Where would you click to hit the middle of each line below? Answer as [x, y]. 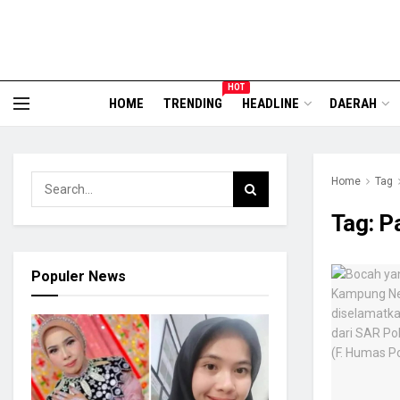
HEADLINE [270, 104]
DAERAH [353, 104]
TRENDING [192, 104]
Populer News [79, 276]
